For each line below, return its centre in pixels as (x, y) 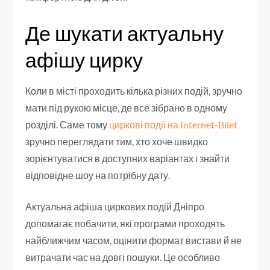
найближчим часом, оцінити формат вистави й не (134, 240)
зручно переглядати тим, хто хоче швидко (117, 141)
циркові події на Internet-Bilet (174, 124)
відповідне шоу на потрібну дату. (98, 175)
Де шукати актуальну (125, 33)
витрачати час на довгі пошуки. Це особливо (123, 257)
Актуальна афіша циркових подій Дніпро (115, 206)
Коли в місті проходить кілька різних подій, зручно (134, 90)
